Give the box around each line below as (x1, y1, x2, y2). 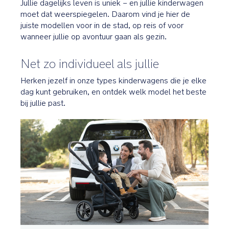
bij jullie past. (20, 98, 65, 108)
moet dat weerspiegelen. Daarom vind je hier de (20, 9, 190, 19)
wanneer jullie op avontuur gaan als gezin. (20, 32, 167, 41)
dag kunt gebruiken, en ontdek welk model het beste (20, 87, 207, 97)
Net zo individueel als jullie (20, 56, 159, 71)
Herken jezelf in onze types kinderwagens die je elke (20, 76, 207, 85)
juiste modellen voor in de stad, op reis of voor (20, 20, 184, 30)
